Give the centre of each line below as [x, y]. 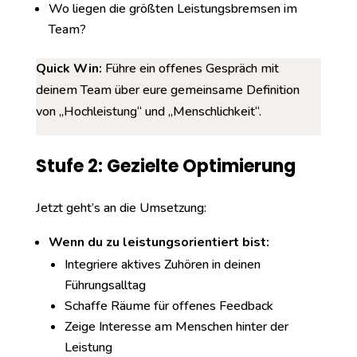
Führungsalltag [105, 285]
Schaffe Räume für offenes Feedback [169, 306]
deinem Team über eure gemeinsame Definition [167, 90]
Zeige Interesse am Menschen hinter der [176, 327]
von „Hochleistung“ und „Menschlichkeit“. [148, 112]
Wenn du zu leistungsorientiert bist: [159, 242]
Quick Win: [69, 69]
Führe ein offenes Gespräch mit [190, 69]
